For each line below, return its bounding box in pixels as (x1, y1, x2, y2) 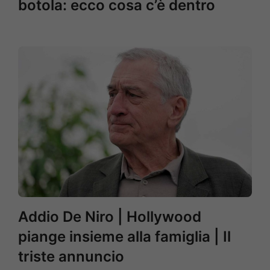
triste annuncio (18, 248, 124, 265)
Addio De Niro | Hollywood (18, 208, 201, 225)
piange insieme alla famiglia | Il (18, 228, 231, 245)
